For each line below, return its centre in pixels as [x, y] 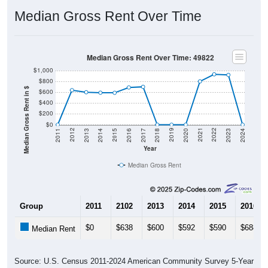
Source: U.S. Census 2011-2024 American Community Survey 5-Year [134, 249]
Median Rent [52, 217]
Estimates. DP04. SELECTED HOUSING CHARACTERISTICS [134, 261]
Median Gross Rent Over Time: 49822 [150, 46]
